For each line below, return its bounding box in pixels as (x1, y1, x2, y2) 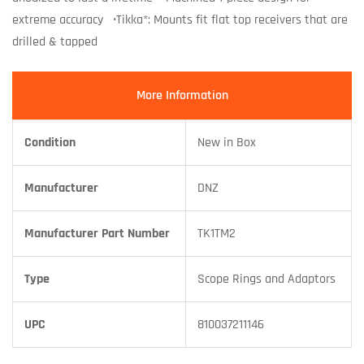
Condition (24, 133, 76, 151)
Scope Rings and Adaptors (197, 270, 336, 288)
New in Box (197, 133, 256, 151)
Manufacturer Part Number (24, 224, 170, 242)
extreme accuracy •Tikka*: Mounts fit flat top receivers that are (12, 11, 348, 28)
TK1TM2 (197, 224, 236, 242)
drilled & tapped (12, 32, 97, 50)
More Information (136, 86, 228, 104)
